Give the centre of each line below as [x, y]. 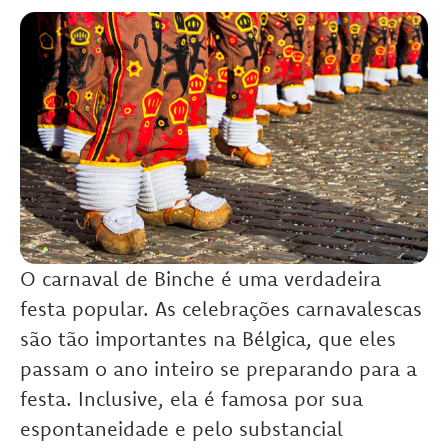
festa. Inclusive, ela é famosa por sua [191, 399]
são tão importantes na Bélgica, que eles [208, 339]
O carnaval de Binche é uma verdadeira [200, 279]
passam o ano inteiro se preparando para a [218, 369]
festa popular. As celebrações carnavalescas [221, 309]
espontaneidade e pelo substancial [181, 429]
